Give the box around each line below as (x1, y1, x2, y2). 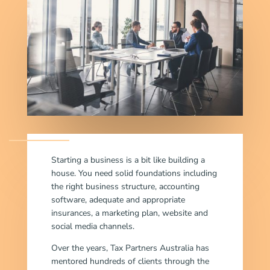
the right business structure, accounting (51, 180, 199, 192)
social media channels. (51, 220, 134, 232)
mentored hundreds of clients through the (51, 255, 209, 267)
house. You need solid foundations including (51, 167, 217, 179)
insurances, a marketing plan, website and (51, 207, 208, 219)
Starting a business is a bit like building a (51, 154, 205, 166)
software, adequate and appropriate (51, 193, 185, 206)
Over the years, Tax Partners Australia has (51, 242, 209, 254)
